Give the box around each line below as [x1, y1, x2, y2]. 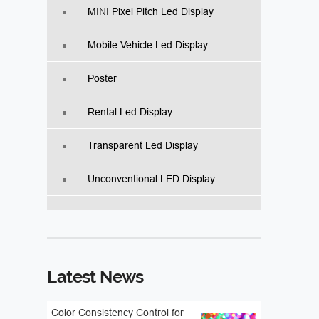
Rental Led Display [88, 106, 173, 118]
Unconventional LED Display [88, 173, 216, 185]
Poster [88, 73, 117, 85]
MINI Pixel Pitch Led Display [88, 6, 214, 18]
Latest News [47, 266, 144, 288]
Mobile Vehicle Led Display [88, 39, 209, 51]
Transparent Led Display [88, 140, 199, 152]
